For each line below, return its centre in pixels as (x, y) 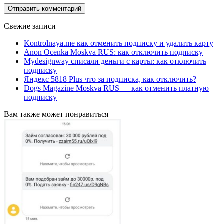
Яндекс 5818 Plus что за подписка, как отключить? (110, 79)
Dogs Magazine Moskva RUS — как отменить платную (116, 88)
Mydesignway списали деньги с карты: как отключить (115, 61)
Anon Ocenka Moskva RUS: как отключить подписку (113, 52)
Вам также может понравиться (56, 114)
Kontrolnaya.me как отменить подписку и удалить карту (119, 43)
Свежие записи (30, 26)
